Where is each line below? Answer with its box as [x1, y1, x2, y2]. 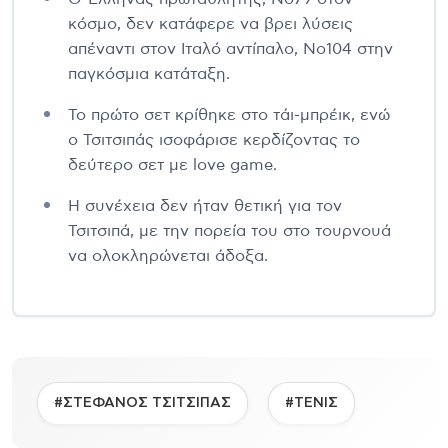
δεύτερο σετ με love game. [68, 156, 277, 173]
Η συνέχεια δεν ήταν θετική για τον [68, 197, 342, 214]
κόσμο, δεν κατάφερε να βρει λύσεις [68, 15, 353, 32]
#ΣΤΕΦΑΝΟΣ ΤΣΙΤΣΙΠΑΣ [54, 395, 231, 410]
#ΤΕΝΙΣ [285, 395, 338, 410]
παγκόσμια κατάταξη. [68, 65, 230, 82]
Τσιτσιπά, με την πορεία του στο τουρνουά [68, 222, 391, 239]
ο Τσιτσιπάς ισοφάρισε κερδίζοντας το [68, 131, 360, 148]
